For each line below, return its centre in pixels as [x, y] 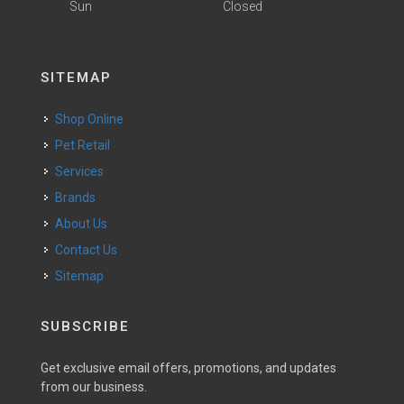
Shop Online [93, 119]
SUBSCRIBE [85, 326]
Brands [79, 197]
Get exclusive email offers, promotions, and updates [188, 368]
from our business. [94, 387]
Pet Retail [87, 145]
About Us [86, 224]
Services [83, 171]
